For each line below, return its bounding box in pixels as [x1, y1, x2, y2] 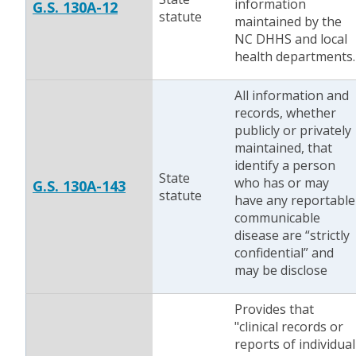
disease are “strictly [234, 226, 350, 244]
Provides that [234, 300, 314, 318]
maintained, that [234, 139, 332, 157]
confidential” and [234, 244, 334, 261]
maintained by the [234, 13, 342, 30]
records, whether [234, 104, 336, 122]
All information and [234, 87, 349, 104]
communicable [234, 209, 320, 226]
